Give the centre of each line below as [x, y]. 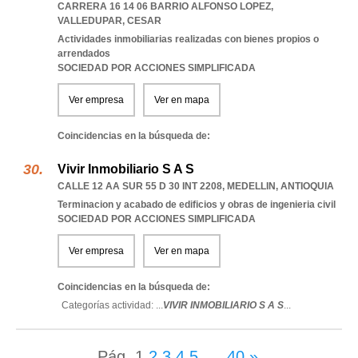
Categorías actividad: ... [112, 305]
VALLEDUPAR [90, 21]
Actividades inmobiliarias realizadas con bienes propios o [188, 39]
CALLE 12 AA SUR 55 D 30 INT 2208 [140, 186]
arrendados [84, 54]
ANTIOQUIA [307, 186]
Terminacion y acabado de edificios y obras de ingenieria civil [197, 205]
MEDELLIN [251, 186]
